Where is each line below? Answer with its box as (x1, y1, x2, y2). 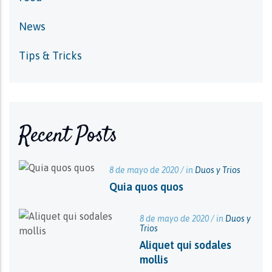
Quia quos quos (109, 180, 183, 193)
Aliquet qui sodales (140, 239, 232, 251)
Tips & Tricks (19, 49, 82, 62)
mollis (140, 253, 169, 266)
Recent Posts (19, 120, 117, 152)
